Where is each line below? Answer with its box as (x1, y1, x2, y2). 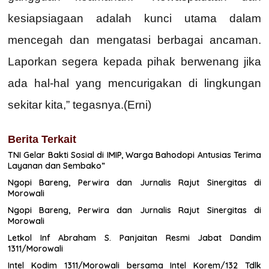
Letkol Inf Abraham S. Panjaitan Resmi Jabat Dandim (8, 232, 261, 243)
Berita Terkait (8, 133, 76, 145)
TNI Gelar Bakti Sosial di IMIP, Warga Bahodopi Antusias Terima (8, 149, 261, 160)
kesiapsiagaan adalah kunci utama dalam (8, 11, 261, 25)
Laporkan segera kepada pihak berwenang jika (8, 55, 261, 68)
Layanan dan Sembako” (8, 160, 105, 171)
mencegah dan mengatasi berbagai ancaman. (8, 33, 261, 46)
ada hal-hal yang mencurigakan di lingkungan (8, 76, 261, 89)
